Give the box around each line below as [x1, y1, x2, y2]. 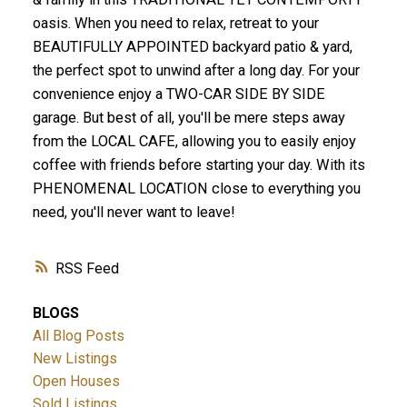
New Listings [32, 349, 117, 367]
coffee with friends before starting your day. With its [32, 156, 365, 174]
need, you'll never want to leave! [32, 203, 235, 222]
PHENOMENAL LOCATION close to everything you [32, 180, 361, 198]
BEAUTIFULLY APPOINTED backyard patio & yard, [32, 38, 352, 56]
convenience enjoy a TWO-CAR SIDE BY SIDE [32, 85, 325, 104]
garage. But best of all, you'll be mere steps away [32, 109, 345, 127]
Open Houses [32, 372, 120, 390]
